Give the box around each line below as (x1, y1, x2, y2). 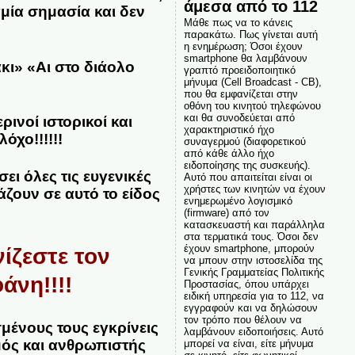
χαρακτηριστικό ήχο (183, 124, 274, 136)
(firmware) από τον (183, 207, 269, 219)
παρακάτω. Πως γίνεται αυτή (183, 29, 318, 40)
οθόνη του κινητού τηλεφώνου (183, 100, 321, 112)
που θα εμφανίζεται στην (183, 88, 298, 100)
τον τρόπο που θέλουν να (183, 314, 302, 326)
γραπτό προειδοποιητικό (183, 64, 296, 76)
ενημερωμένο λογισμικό (183, 195, 292, 207)
